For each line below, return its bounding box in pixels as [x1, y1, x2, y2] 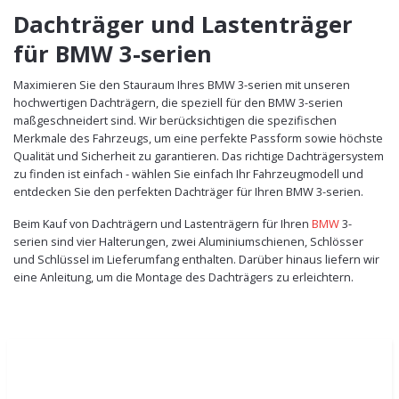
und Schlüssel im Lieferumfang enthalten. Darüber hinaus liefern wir [13, 250, 379, 267]
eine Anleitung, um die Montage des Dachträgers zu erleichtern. [13, 268, 354, 285]
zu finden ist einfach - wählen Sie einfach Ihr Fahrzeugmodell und [13, 165, 363, 182]
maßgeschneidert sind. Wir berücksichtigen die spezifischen [13, 111, 337, 128]
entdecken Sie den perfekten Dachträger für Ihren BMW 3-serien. [13, 183, 363, 199]
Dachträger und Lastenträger [13, 8, 353, 39]
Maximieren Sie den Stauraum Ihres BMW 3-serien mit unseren [13, 76, 350, 93]
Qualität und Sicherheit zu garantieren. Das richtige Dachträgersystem [13, 147, 384, 164]
